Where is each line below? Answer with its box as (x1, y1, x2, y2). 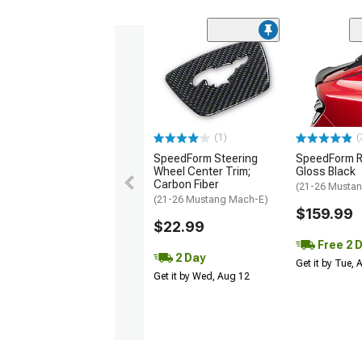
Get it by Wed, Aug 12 (154, 270, 250, 282)
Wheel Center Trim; (154, 164, 250, 178)
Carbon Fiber (154, 177, 219, 191)
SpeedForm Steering (154, 151, 258, 165)
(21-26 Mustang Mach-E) (154, 193, 268, 205)
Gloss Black (296, 164, 356, 178)
